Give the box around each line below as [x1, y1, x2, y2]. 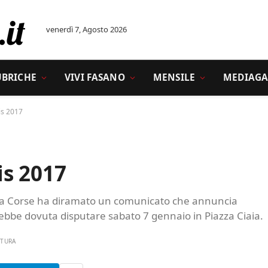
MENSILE [153, 71, 195, 84]
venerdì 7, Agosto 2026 [46, 24, 127, 35]
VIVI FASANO [65, 71, 125, 84]
